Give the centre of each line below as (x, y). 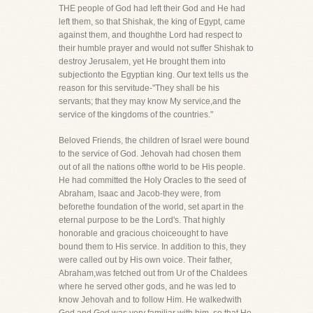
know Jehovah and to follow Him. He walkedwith (150, 300)
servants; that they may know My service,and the (150, 101)
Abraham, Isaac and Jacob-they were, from (140, 194)
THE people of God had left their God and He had (152, 8)
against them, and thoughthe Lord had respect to (151, 35)
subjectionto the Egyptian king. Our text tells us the (154, 75)
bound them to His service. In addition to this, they (152, 247)
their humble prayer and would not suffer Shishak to (156, 48)
